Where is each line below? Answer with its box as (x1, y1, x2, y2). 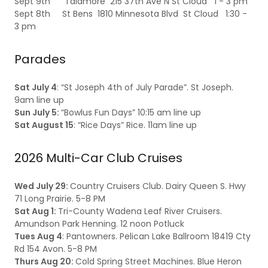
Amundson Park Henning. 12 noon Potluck (14, 218, 184, 230)
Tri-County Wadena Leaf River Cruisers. (58, 205, 222, 218)
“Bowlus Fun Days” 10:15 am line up (61, 106, 201, 119)
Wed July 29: (14, 180, 70, 193)
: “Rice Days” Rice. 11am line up (74, 119, 197, 132)
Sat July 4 (14, 81, 57, 94)
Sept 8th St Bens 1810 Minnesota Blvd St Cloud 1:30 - (14, 8, 247, 20)
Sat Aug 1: (14, 205, 58, 218)
